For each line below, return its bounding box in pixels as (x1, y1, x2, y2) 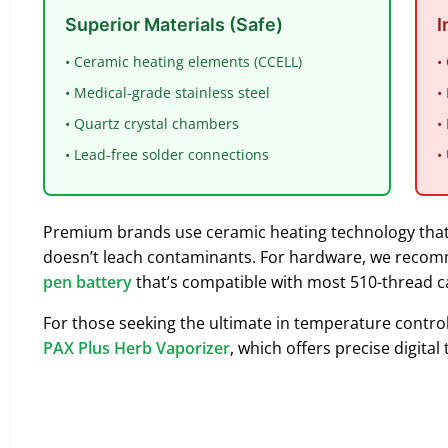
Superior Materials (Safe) (65, 14, 283, 35)
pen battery (43, 271, 132, 293)
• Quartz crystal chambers (65, 114, 239, 133)
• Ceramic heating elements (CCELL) (65, 52, 302, 71)
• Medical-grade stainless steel (65, 83, 270, 102)
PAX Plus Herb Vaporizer (43, 337, 230, 359)
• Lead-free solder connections (65, 145, 269, 164)
